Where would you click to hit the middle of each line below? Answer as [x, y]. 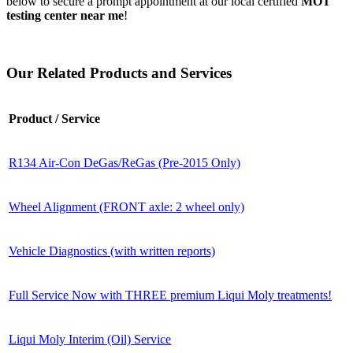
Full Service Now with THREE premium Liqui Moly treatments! [170, 295]
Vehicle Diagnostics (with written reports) [112, 251]
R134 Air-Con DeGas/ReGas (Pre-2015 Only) [124, 163]
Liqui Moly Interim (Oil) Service [90, 340]
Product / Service [54, 119]
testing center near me [65, 15]
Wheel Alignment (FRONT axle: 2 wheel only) [126, 207]
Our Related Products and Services [119, 72]
